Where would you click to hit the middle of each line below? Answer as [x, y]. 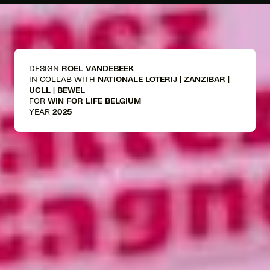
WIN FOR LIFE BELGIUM [94, 101]
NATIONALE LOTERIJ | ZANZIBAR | [164, 79]
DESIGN [45, 68]
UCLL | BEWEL [57, 90]
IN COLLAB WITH [63, 79]
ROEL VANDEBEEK [98, 68]
